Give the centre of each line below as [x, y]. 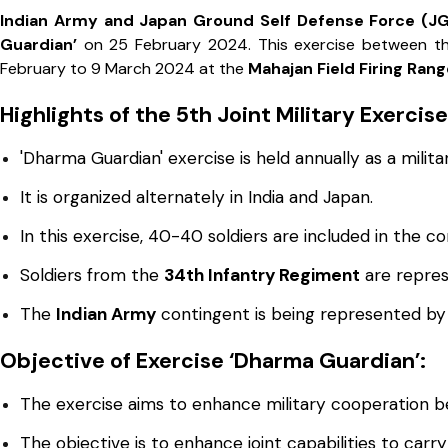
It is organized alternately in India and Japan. [196, 196]
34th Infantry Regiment [262, 274]
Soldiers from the [92, 274]
